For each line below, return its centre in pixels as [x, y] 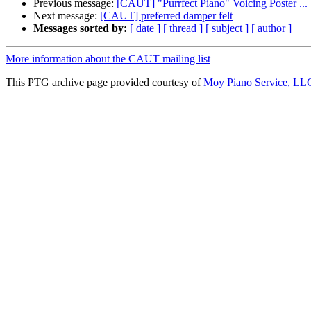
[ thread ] [183, 28]
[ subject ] [227, 28]
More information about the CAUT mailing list [108, 59]
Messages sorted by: [80, 28]
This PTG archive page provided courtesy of [104, 83]
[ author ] [271, 28]
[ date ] [145, 28]
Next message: [67, 16]
